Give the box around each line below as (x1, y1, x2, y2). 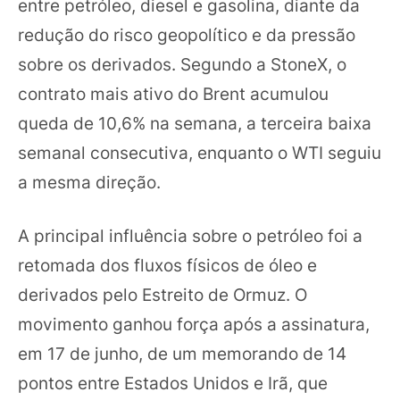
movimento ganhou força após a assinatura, (18, 312, 370, 335)
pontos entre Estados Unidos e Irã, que (18, 371, 328, 394)
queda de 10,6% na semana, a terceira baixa (18, 112, 371, 135)
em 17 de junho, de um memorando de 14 (18, 342, 346, 364)
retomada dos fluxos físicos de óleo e (18, 254, 317, 276)
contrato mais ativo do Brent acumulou (18, 83, 329, 105)
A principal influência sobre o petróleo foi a (18, 224, 362, 246)
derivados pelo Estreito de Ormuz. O (18, 283, 307, 305)
